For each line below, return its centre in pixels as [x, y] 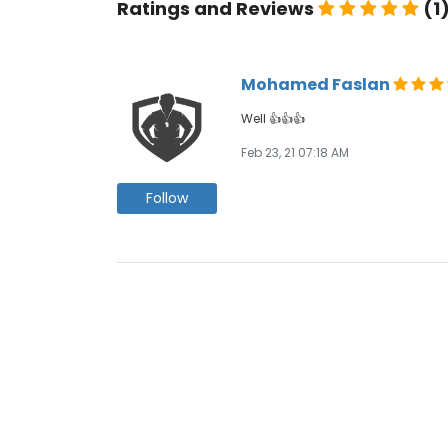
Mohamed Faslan [317, 85]
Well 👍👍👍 [273, 119]
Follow [167, 198]
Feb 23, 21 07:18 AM [295, 153]
